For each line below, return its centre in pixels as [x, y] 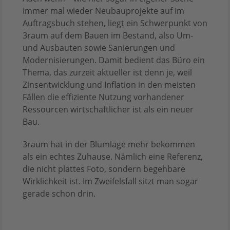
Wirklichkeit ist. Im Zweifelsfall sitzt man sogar [110, 181]
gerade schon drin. [59, 194]
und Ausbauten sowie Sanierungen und [99, 48]
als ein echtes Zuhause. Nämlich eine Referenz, [113, 157]
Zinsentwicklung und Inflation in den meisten [109, 85]
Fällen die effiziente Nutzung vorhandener [103, 97]
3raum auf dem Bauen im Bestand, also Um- [108, 36]
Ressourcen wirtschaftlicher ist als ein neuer [108, 110]
